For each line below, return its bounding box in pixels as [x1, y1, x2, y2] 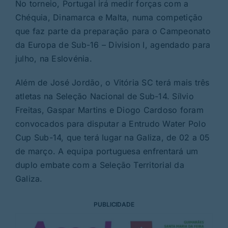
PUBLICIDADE [94, 200, 134, 208]
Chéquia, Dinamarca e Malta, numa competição [15, 12, 203, 22]
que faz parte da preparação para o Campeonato [15, 25, 211, 36]
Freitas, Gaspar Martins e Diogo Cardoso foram [15, 104, 204, 115]
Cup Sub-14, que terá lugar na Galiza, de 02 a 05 [15, 132, 210, 142]
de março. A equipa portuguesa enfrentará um [15, 146, 198, 156]
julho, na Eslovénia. [15, 53, 92, 64]
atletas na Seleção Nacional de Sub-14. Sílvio [15, 91, 194, 101]
